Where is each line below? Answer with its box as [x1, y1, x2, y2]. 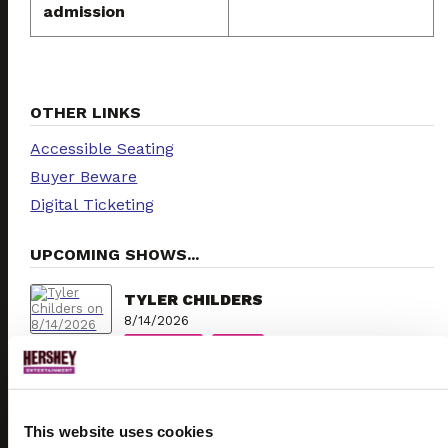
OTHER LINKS [30, 103, 142, 123]
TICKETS [134, 338, 194, 354]
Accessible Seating [30, 138, 175, 158]
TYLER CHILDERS [124, 290, 264, 309]
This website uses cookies [23, 422, 213, 440]
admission [43, 2, 126, 22]
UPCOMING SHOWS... [30, 244, 200, 264]
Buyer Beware [30, 166, 138, 186]
